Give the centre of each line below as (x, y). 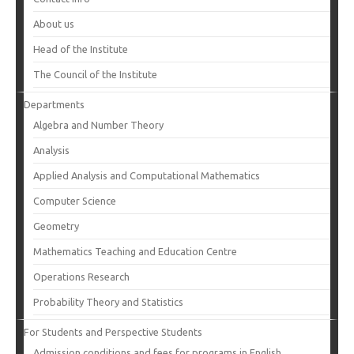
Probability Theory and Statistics (108, 302)
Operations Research (81, 277)
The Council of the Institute (95, 74)
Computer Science (75, 201)
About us (54, 24)
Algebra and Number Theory (98, 125)
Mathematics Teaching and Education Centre (135, 251)
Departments (54, 104)
